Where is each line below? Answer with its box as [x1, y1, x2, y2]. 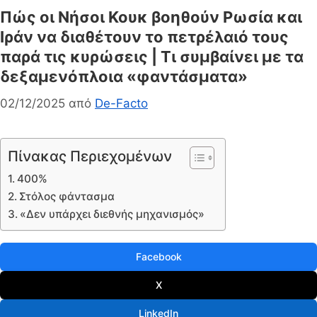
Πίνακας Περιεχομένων [8, 146, 172, 165]
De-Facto [95, 96, 148, 110]
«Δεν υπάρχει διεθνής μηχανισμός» [20, 207, 205, 221]
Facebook [135, 250, 182, 263]
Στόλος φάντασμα [19, 189, 115, 203]
